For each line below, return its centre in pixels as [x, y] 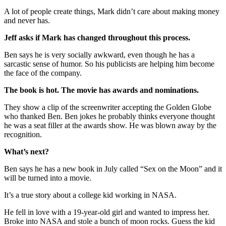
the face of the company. [43, 73]
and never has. [27, 20]
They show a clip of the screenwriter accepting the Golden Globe [108, 107]
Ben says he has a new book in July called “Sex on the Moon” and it [113, 168]
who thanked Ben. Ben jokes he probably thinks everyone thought [109, 116]
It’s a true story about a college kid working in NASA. [90, 195]
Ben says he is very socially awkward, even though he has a [99, 54]
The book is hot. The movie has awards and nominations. [101, 90]
